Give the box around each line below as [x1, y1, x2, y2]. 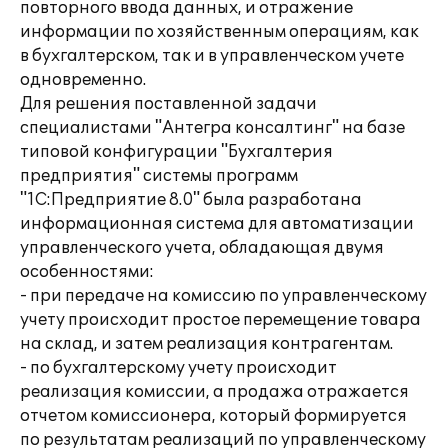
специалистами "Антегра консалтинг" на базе [20, 118, 405, 138]
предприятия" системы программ [20, 166, 298, 186]
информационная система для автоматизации [20, 214, 414, 234]
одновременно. [20, 70, 146, 90]
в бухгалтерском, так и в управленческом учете [20, 46, 404, 66]
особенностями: [20, 262, 154, 282]
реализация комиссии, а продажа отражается [20, 382, 409, 402]
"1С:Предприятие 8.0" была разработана [20, 190, 362, 210]
